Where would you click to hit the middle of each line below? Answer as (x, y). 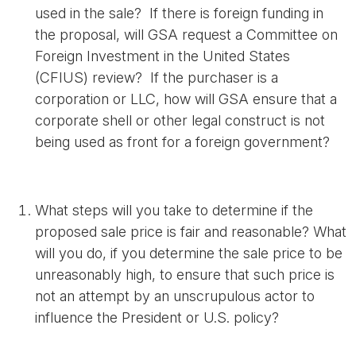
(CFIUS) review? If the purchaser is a (157, 77)
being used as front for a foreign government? (182, 142)
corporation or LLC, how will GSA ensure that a (186, 99)
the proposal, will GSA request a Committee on (186, 35)
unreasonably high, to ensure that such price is (185, 275)
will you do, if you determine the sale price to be (189, 253)
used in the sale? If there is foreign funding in (179, 13)
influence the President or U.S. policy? (159, 317)
